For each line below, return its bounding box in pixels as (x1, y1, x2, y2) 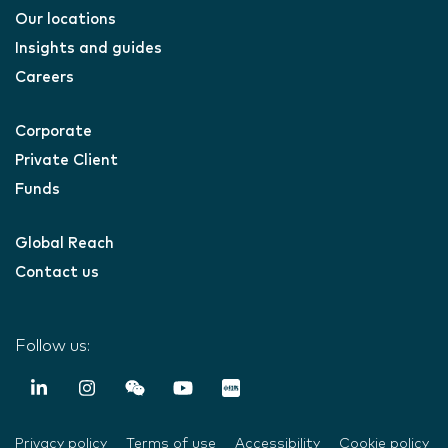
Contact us (15, 264, 99, 280)
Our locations (15, 11, 116, 27)
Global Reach (15, 235, 114, 251)
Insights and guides (15, 40, 162, 56)
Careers (15, 69, 74, 85)
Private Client (15, 152, 118, 168)
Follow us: (15, 337, 90, 354)
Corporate (15, 123, 92, 139)
